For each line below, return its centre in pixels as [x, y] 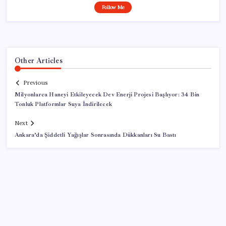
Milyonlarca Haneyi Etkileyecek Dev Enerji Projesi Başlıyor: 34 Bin [107, 95]
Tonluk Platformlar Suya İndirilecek [63, 104]
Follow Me [113, 7]
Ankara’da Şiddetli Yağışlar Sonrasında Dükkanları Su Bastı [96, 135]
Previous [35, 83]
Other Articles [39, 60]
